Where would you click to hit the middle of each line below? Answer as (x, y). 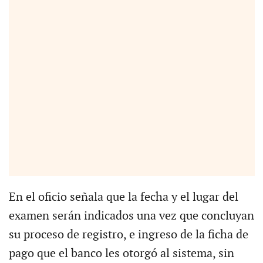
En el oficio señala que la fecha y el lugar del (123, 197)
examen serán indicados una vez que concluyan (131, 216)
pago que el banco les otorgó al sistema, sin (121, 253)
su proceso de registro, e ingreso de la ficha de (128, 235)
